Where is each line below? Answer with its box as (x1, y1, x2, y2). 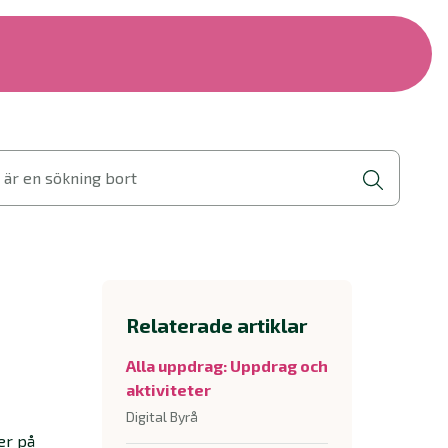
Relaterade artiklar (126, 313, 307, 337)
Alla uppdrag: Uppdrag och (126, 356, 328, 375)
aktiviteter (126, 380, 211, 399)
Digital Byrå (126, 408, 198, 425)
